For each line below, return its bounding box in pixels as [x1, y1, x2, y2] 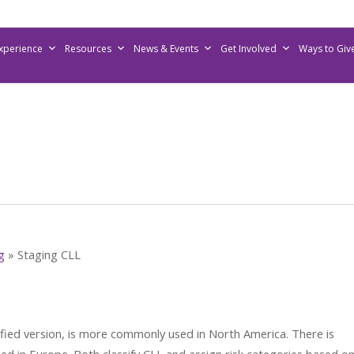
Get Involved [220, 42, 277, 55]
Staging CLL [17, 247, 81, 262]
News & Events [133, 42, 198, 55]
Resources [64, 42, 111, 55]
